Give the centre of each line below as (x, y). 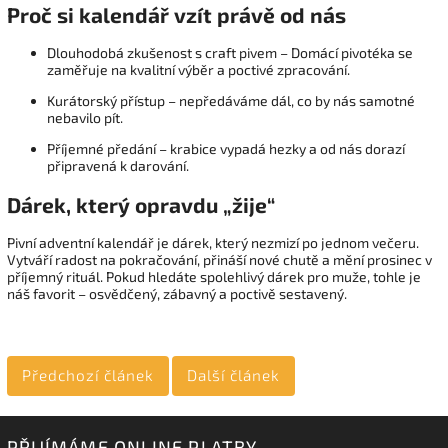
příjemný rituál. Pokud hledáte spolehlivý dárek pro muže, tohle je (214, 277)
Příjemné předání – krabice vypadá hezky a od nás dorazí (226, 149)
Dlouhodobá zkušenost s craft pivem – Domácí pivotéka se (230, 53)
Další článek (233, 375)
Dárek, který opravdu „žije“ (141, 204)
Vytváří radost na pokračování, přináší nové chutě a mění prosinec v (219, 260)
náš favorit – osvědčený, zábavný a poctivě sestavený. (177, 294)
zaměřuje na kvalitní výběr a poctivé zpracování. (198, 70)
